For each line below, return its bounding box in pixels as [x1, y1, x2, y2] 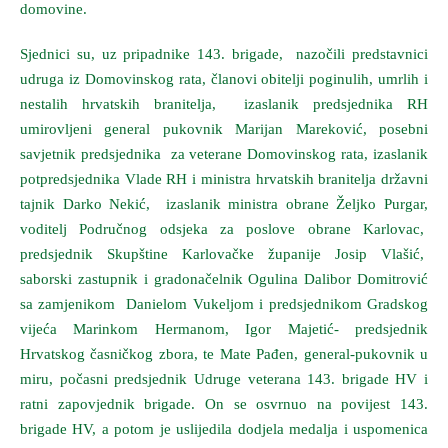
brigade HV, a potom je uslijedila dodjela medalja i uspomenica [20, 420, 428, 437]
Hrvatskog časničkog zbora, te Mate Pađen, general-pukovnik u [20, 345, 428, 362]
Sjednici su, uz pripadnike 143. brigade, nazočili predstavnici [20, 45, 428, 62]
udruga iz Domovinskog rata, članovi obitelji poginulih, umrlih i [20, 70, 428, 87]
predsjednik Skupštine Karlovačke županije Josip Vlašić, [20, 245, 428, 262]
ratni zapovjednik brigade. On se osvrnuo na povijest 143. [20, 395, 428, 412]
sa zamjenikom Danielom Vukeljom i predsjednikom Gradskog [20, 295, 428, 312]
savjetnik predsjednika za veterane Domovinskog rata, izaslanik [20, 145, 428, 162]
